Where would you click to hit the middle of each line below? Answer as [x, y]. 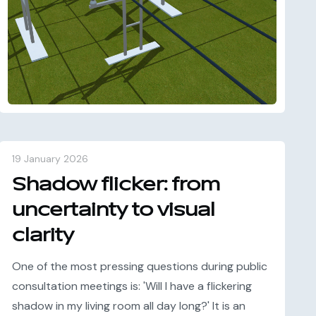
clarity [43, 235]
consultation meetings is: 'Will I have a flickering [132, 286]
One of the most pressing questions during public [139, 266]
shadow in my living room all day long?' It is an [128, 306]
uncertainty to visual [113, 210]
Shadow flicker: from [116, 184]
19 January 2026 [50, 159]
